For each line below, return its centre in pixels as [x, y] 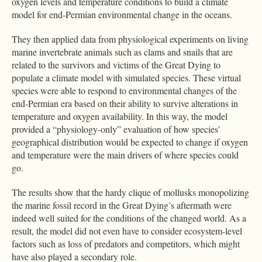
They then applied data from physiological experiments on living [130, 39]
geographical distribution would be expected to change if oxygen [130, 142]
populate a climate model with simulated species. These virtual [126, 78]
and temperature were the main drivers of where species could [125, 155]
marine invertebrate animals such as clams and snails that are [122, 52]
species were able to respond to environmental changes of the [124, 91]
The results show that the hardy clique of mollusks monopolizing [130, 192]
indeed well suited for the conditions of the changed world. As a [129, 218]
